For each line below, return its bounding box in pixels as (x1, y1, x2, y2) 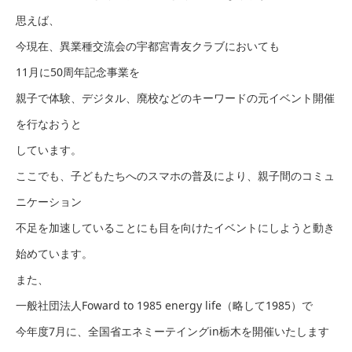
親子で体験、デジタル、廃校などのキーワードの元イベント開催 (16, 90, 335, 105)
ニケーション (16, 193, 82, 209)
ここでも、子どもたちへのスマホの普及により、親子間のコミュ (16, 167, 335, 183)
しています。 (16, 141, 82, 157)
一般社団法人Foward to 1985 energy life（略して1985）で (16, 297, 313, 313)
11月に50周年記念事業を (16, 64, 140, 79)
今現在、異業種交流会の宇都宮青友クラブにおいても (16, 38, 280, 53)
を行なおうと (16, 115, 82, 131)
